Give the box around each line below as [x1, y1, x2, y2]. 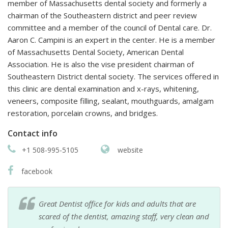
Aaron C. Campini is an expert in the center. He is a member [8, 35, 215, 45]
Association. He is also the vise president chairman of [8, 59, 194, 70]
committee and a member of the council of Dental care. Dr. [8, 22, 212, 33]
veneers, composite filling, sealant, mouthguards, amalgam [8, 96, 214, 106]
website [116, 145, 143, 155]
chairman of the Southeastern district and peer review [8, 10, 197, 21]
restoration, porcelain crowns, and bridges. [8, 108, 158, 119]
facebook [19, 166, 52, 177]
